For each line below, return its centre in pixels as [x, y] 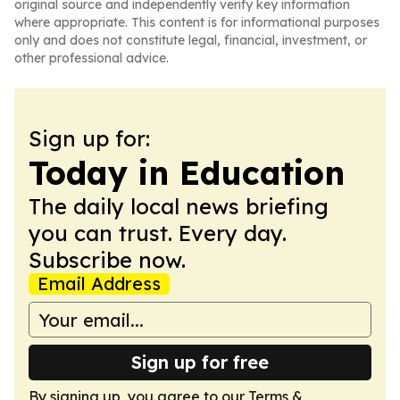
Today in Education [187, 173]
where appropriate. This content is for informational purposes [197, 22]
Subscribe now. [107, 260]
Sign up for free [200, 362]
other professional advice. [92, 58]
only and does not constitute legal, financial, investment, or [191, 40]
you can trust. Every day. [158, 233]
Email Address [99, 283]
